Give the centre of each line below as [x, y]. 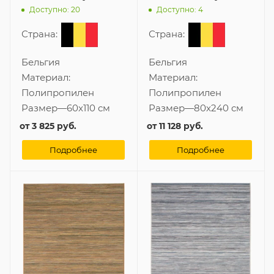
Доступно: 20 [55, 10]
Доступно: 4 [180, 10]
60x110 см [88, 108]
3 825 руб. [54, 126]
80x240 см [219, 108]
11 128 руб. [181, 126]
